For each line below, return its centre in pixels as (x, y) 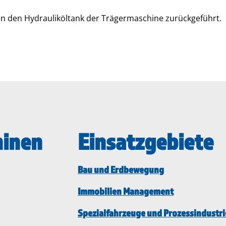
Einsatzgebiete (146, 141)
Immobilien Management (126, 191)
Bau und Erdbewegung (121, 169)
